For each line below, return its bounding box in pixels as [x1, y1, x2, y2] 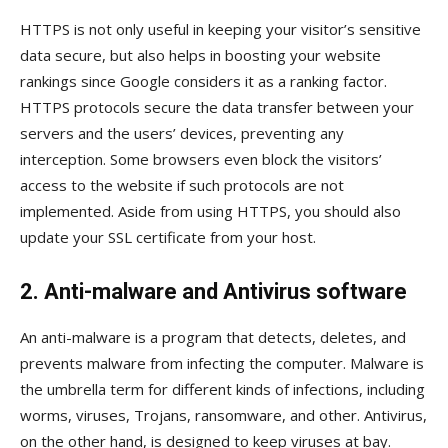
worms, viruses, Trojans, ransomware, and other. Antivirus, [20, 404, 427, 425]
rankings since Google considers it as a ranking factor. [20, 70, 387, 91]
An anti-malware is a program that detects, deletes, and [20, 326, 406, 347]
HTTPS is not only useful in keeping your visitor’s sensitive [20, 18, 421, 39]
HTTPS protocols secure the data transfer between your [20, 96, 414, 117]
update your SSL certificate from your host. [20, 226, 316, 247]
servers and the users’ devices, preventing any [20, 122, 344, 143]
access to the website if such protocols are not [20, 174, 344, 195]
